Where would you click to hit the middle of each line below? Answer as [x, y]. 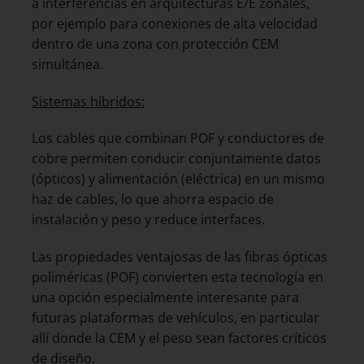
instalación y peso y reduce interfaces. [148, 220]
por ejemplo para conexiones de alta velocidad [175, 23]
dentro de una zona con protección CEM [155, 43]
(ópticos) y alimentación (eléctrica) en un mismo [178, 179]
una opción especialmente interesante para [165, 298]
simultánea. [67, 64]
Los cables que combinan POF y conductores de [178, 139]
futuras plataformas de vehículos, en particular [175, 318]
